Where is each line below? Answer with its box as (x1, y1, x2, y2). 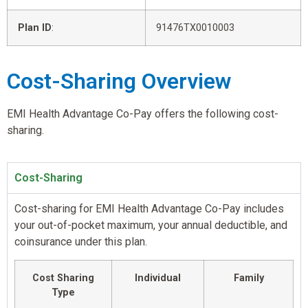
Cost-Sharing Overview (7, 67, 231, 94)
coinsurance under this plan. (14, 234, 147, 248)
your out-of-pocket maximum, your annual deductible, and (14, 218, 287, 232)
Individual (135, 272, 181, 285)
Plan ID (18, 21, 52, 34)
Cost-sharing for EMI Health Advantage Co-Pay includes (14, 201, 284, 215)
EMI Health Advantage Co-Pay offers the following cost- (7, 107, 278, 120)
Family (233, 272, 264, 285)
